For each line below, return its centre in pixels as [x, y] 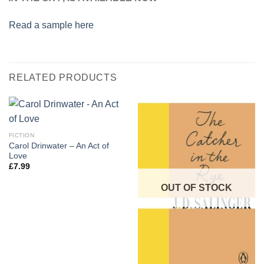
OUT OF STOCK [197, 187]
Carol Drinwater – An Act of [59, 146]
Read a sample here [51, 25]
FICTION [22, 136]
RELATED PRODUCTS [63, 77]
